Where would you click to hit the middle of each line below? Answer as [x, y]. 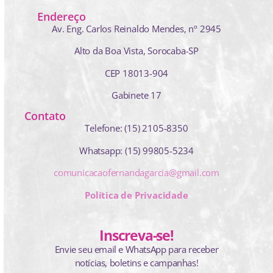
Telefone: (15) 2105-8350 [136, 128]
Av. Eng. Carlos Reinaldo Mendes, [120, 28]
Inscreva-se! [136, 235]
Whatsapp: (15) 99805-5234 [136, 150]
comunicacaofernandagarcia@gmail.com [136, 173]
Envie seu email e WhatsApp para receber [136, 249]
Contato [45, 116]
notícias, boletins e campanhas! [136, 262]
